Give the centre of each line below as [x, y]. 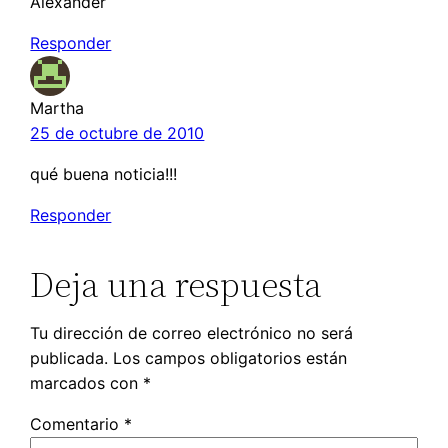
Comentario [77, 424]
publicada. [69, 358]
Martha [57, 108]
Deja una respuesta [176, 285]
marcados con [87, 383]
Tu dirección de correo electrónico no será [192, 333]
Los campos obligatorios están [230, 358]
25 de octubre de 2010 [117, 133]
